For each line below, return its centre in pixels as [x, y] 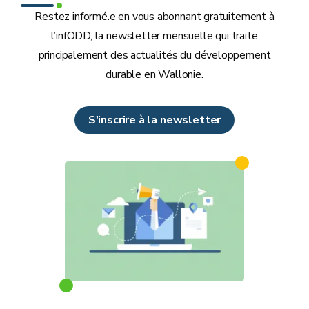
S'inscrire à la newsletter [154, 120]
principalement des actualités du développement [154, 56]
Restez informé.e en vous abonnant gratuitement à [154, 17]
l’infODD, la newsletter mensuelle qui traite [154, 36]
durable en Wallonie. [154, 75]
